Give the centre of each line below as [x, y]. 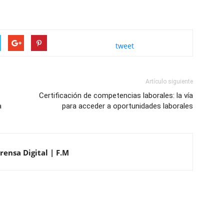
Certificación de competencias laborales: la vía [116, 96]
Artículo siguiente [169, 82]
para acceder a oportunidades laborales [127, 106]
